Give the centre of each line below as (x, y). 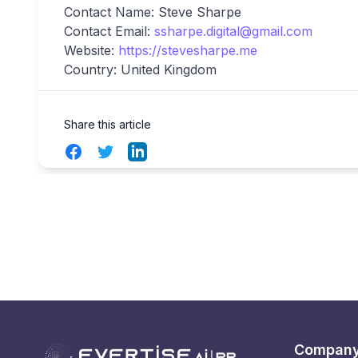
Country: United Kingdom (140, 69)
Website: (91, 50)
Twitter (116, 151)
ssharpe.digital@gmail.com (233, 31)
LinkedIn (153, 151)
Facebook (93, 151)
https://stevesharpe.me (188, 50)
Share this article (107, 124)
